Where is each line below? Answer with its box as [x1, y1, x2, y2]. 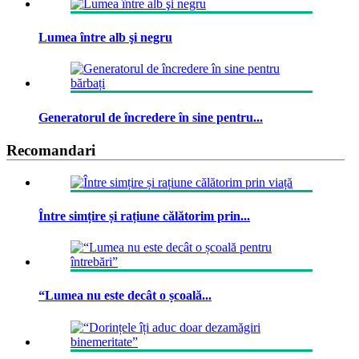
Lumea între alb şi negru [38, 30, 172, 44]
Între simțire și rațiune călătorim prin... [38, 208, 250, 223]
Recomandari [6, 141, 95, 159]
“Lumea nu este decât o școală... [38, 288, 212, 303]
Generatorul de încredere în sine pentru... [38, 110, 263, 124]
